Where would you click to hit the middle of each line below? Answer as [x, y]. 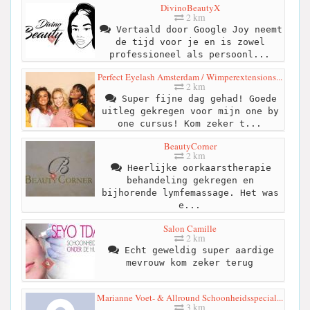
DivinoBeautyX [190, 8]
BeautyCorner [190, 146]
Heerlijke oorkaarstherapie [196, 168]
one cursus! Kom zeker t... [189, 124]
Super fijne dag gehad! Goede [196, 99]
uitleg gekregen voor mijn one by [190, 111]
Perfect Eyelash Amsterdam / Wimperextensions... [190, 77]
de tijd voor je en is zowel [190, 42]
